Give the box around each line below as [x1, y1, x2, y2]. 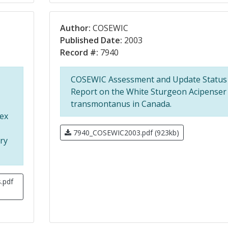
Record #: [60, 47, 98, 58]
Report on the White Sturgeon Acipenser [70, 86, 226, 97]
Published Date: [60, 35, 122, 46]
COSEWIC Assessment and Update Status [70, 74, 227, 85]
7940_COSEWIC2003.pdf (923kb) [71, 128, 179, 137]
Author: [60, 22, 91, 34]
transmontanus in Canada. [70, 98, 172, 109]
